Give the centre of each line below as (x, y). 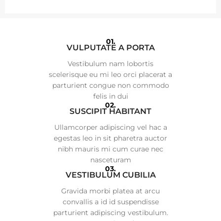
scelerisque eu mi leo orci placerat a (110, 74)
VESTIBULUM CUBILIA (110, 175)
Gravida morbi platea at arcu (110, 191)
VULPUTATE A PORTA (110, 48)
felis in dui (110, 96)
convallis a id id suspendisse (110, 202)
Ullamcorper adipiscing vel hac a (110, 127)
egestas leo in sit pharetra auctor (110, 138)
